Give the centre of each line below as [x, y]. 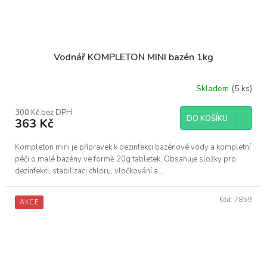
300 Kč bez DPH [44, 112]
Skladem [214, 89]
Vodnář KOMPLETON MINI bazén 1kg [133, 57]
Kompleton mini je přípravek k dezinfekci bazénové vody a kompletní [133, 147]
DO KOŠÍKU [207, 118]
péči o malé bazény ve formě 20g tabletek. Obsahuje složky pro [125, 159]
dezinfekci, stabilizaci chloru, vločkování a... [89, 171]
